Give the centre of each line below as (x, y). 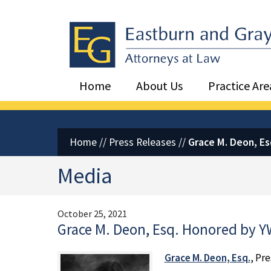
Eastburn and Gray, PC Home (128, 27)
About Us (159, 86)
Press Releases (142, 142)
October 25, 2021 (92, 214)
